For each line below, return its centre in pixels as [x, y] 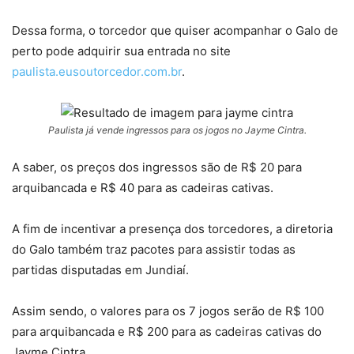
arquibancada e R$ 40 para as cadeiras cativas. [143, 188]
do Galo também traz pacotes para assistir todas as [154, 250]
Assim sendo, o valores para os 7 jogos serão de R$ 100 [168, 311]
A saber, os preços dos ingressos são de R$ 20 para [157, 168]
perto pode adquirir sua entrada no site [121, 51]
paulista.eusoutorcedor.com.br [97, 72]
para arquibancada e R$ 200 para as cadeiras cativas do [167, 332]
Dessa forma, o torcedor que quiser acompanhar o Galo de [175, 31]
